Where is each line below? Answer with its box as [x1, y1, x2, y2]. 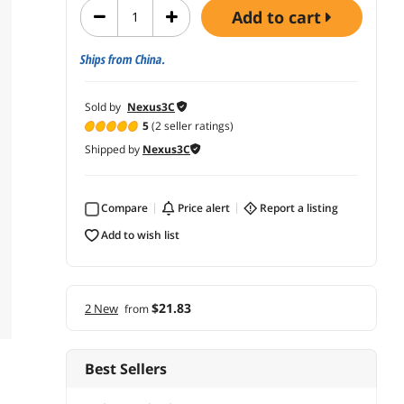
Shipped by [85, 141, 142, 157]
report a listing [267, 199, 338, 216]
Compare [108, 199, 148, 216]
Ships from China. [78, 50, 168, 68]
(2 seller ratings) [149, 117, 234, 133]
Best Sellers [85, 358, 167, 379]
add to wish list [108, 226, 179, 243]
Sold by [85, 98, 124, 115]
